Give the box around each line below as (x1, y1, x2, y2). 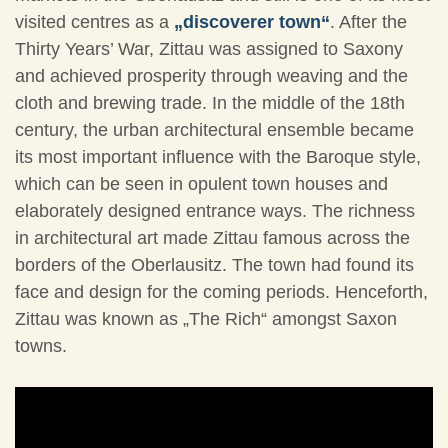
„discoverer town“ (174, 12, 330, 33)
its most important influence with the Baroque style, (15, 147, 421, 168)
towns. (15, 336, 67, 357)
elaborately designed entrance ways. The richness (15, 201, 415, 222)
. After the (330, 12, 407, 33)
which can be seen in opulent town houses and (15, 174, 388, 195)
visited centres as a (15, 12, 174, 33)
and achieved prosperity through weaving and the (15, 66, 408, 87)
